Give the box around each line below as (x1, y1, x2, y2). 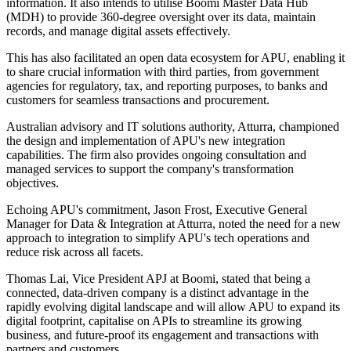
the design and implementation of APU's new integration (6, 134, 285, 148)
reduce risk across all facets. (6, 245, 143, 259)
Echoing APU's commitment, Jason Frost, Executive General (6, 203, 307, 217)
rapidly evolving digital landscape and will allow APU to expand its (6, 300, 340, 314)
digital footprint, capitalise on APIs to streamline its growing (6, 314, 302, 328)
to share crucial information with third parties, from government (6, 65, 319, 79)
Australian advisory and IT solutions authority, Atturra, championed (6, 120, 339, 134)
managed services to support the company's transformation (6, 162, 294, 176)
